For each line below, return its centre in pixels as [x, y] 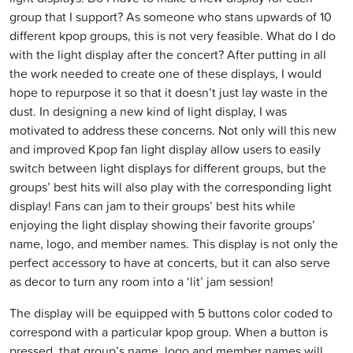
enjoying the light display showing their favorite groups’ [162, 225]
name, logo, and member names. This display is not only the [174, 244]
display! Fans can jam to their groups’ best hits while [152, 206]
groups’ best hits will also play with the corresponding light [171, 187]
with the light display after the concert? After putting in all [168, 55]
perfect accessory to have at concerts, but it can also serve [170, 263]
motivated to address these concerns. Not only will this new [173, 130]
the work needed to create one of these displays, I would [165, 74]
